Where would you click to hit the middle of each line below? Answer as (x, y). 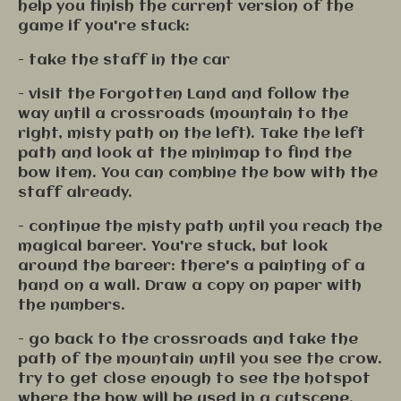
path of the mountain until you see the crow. (200, 359)
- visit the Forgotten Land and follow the (183, 94)
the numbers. (74, 306)
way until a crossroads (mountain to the (183, 114)
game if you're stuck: (104, 26)
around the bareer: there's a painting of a (192, 266)
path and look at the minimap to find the (185, 154)
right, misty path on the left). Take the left (192, 134)
